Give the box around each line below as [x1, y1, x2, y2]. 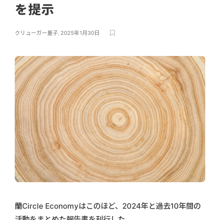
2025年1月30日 [60, 29, 100, 36]
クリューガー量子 [15, 29, 58, 36]
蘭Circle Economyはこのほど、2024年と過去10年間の [15, 201, 201, 211]
